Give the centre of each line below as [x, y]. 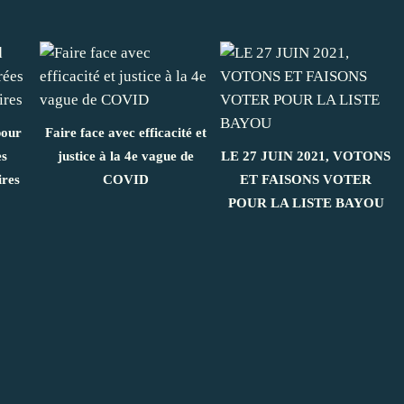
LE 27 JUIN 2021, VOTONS [306, 156]
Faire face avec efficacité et [125, 133]
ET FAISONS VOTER [306, 180]
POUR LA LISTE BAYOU [306, 203]
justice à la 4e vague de [125, 156]
